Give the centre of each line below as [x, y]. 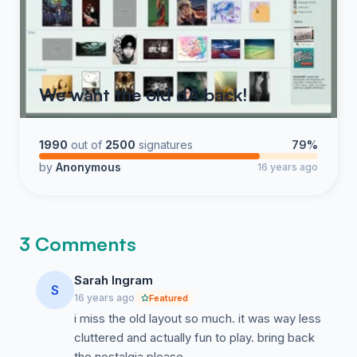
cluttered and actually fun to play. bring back [194, 337]
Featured [169, 298]
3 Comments [78, 244]
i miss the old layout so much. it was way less [198, 318]
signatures [166, 145]
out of [86, 145]
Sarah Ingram [114, 280]
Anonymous [88, 167]
